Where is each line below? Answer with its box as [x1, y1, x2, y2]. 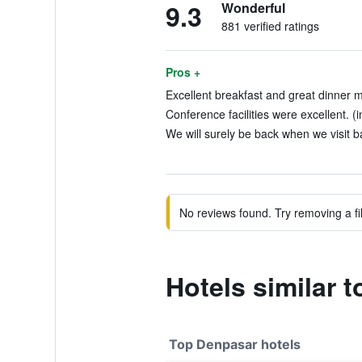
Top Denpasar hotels [168, 336, 301, 352]
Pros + [165, 64, 200, 80]
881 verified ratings [221, 18, 319, 34]
